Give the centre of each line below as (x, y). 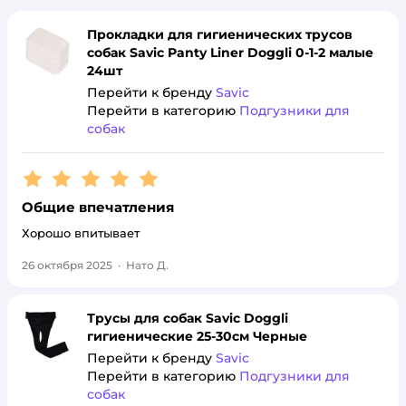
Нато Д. (147, 265)
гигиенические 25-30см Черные (197, 336)
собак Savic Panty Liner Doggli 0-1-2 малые (230, 53)
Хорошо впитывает (81, 233)
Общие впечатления (98, 207)
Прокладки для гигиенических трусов (220, 34)
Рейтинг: (57, 174)
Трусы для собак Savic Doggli (188, 318)
